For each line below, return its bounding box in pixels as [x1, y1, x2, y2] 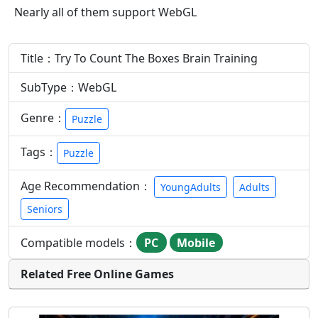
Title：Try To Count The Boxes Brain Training [21, 50, 258, 66]
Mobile [177, 234, 216, 251]
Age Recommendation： [21, 177, 154, 194]
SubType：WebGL [21, 79, 116, 95]
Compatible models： [21, 234, 136, 251]
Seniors [27, 202, 62, 216]
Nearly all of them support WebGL [14, 4, 197, 20]
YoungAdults [160, 180, 221, 194]
